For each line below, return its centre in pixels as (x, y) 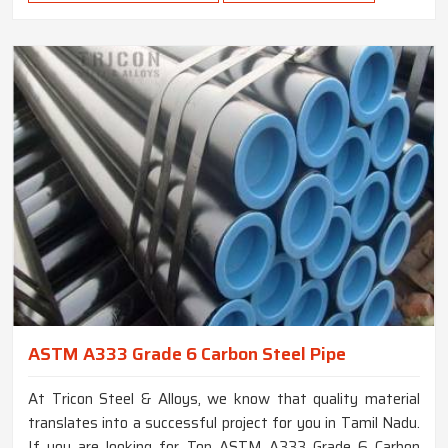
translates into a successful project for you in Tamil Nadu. (224, 422)
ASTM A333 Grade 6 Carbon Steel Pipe (187, 353)
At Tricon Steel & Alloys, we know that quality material (224, 398)
